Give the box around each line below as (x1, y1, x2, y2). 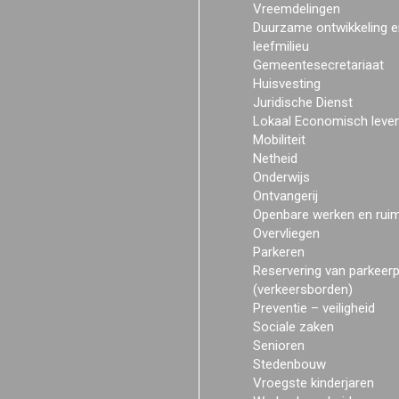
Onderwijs (253, 169, 310, 185)
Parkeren (253, 244, 305, 260)
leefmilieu (253, 38, 309, 54)
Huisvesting (253, 76, 321, 92)
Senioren (253, 338, 305, 354)
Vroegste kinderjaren (253, 375, 374, 391)
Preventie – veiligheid (253, 300, 375, 316)
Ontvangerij (253, 188, 318, 204)
